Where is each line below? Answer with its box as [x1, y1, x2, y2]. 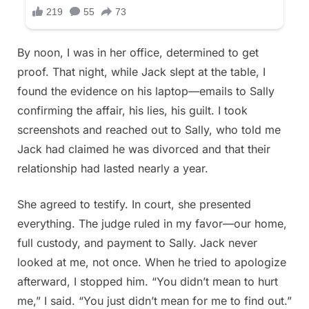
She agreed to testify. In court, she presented [17, 197, 251, 212]
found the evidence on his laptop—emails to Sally [17, 84, 275, 99]
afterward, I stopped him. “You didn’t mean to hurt [17, 275, 278, 289]
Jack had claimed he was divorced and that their [17, 142, 270, 157]
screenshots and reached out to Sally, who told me [17, 123, 281, 137]
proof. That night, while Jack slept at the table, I [17, 65, 266, 79]
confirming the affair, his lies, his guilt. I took [17, 103, 248, 118]
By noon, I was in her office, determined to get [17, 46, 259, 60]
